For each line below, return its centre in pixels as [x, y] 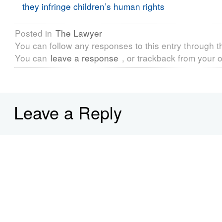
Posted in [35, 33]
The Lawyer [79, 33]
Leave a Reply [68, 112]
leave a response [84, 58]
